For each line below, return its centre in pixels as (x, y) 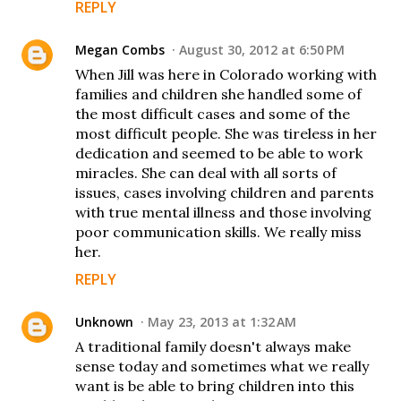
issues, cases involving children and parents (225, 192)
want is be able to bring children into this (215, 385)
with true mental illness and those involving (223, 212)
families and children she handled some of (218, 94)
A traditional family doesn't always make (213, 346)
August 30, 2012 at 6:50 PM (262, 49)
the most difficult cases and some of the (213, 113)
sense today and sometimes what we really (222, 366)
